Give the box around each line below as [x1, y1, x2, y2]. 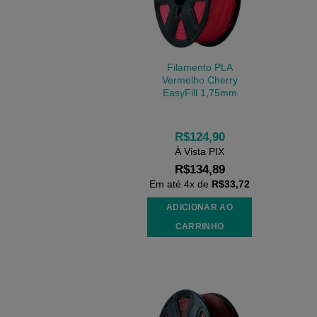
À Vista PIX [175, 146, 224, 158]
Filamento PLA [166, 61, 233, 73]
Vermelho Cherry [161, 74, 238, 86]
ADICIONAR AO [166, 202, 234, 212]
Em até [149, 178, 184, 190]
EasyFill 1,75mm [162, 86, 237, 98]
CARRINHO [175, 221, 224, 231]
